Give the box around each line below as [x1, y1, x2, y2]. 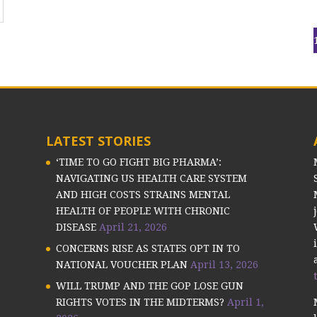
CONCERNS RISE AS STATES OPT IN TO [55, 242, 240, 254]
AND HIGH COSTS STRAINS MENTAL [55, 188, 230, 200]
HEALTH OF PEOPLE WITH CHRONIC [55, 204, 230, 217]
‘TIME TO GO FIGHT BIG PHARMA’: [55, 156, 221, 168]
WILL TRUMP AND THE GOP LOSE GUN [55, 279, 243, 292]
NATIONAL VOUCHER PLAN [55, 258, 188, 270]
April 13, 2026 [190, 258, 258, 270]
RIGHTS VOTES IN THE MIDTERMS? [55, 296, 224, 308]
